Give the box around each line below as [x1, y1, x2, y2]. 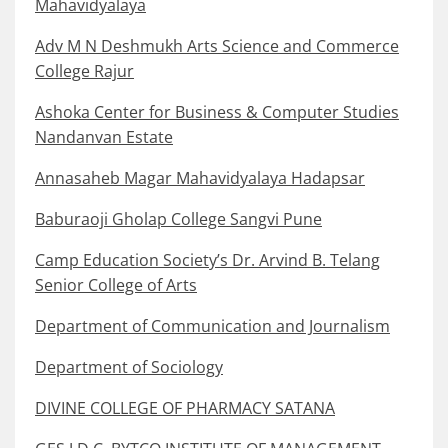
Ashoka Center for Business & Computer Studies [35, 101, 399, 124]
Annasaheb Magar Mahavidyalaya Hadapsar [35, 167, 365, 190]
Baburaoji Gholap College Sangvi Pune [35, 208, 322, 231]
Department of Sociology [35, 356, 223, 379]
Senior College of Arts [35, 274, 197, 297]
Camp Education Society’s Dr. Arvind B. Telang [35, 249, 380, 272]
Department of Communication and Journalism [35, 315, 390, 338]
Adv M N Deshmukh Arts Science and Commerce [35, 35, 399, 58]
